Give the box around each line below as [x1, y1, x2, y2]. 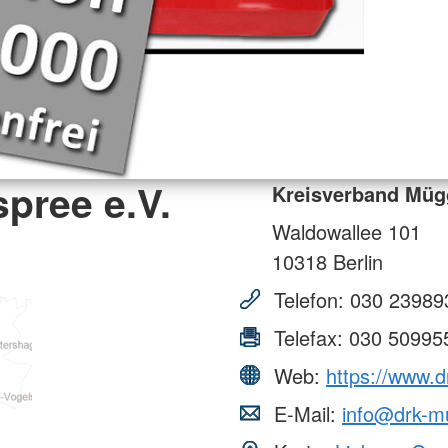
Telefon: [268, 284, 350, 314]
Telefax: [268, 322, 349, 352]
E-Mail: [268, 398, 342, 428]
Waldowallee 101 [272, 216, 421, 246]
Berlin [327, 246, 383, 276]
